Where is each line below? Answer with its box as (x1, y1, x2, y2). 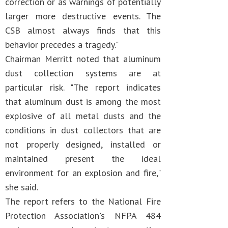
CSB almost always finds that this (5, 24, 161, 36)
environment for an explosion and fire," (5, 167, 161, 179)
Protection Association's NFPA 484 (5, 210, 161, 221)
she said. (5, 181, 38, 193)
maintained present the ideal (5, 153, 161, 164)
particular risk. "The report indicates (5, 81, 161, 93)
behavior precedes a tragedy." (5, 39, 119, 50)
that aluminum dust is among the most (5, 96, 161, 107)
